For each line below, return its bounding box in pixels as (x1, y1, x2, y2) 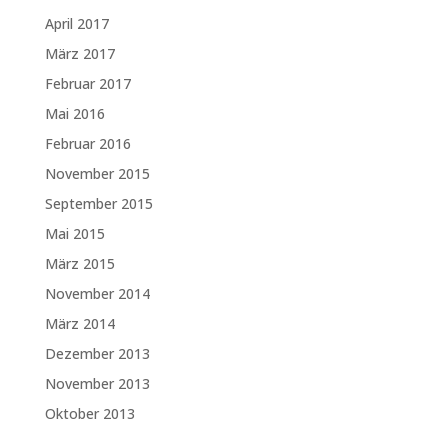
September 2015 (44, 194, 153, 213)
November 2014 (44, 284, 150, 303)
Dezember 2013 (44, 344, 150, 363)
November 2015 (44, 164, 150, 183)
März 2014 (44, 314, 115, 333)
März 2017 (44, 44, 115, 63)
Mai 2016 (44, 104, 105, 123)
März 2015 (44, 254, 115, 273)
